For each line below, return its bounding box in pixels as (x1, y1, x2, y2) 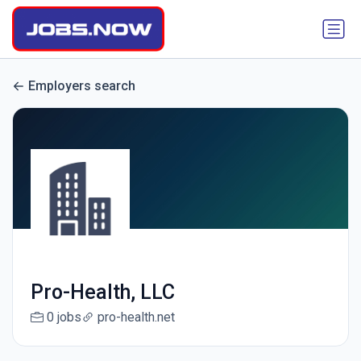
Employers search (28, 78, 135, 94)
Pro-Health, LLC (30, 280, 175, 305)
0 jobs (46, 309, 81, 326)
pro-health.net (97, 309, 175, 326)
